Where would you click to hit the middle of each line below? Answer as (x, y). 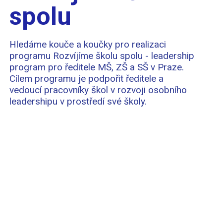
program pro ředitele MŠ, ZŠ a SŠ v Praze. (97, 67)
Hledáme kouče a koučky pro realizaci (88, 44)
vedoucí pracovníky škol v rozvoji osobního (98, 90)
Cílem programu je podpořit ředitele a (87, 79)
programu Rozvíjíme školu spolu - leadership (102, 56)
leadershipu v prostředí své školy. (78, 101)
